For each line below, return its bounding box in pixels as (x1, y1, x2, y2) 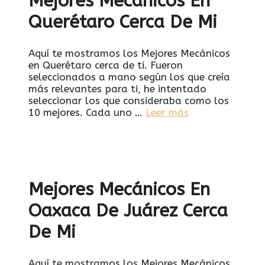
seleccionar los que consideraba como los (28, 95, 229, 107)
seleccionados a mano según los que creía (28, 71, 230, 83)
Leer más (146, 106, 189, 119)
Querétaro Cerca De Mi (28, 11, 217, 33)
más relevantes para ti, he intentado (28, 83, 206, 95)
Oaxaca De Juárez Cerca (28, 200, 228, 222)
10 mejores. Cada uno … (28, 106, 146, 119)
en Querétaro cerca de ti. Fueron (28, 59, 183, 72)
